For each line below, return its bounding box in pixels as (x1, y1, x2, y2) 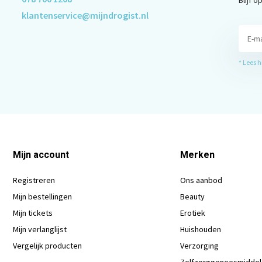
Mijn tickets (12, 207, 53, 218)
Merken (180, 149, 215, 160)
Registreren (12, 174, 55, 185)
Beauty (180, 191, 205, 202)
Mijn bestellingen (12, 191, 72, 202)
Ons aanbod (180, 174, 223, 185)
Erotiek (180, 207, 206, 218)
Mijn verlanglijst (12, 223, 67, 235)
